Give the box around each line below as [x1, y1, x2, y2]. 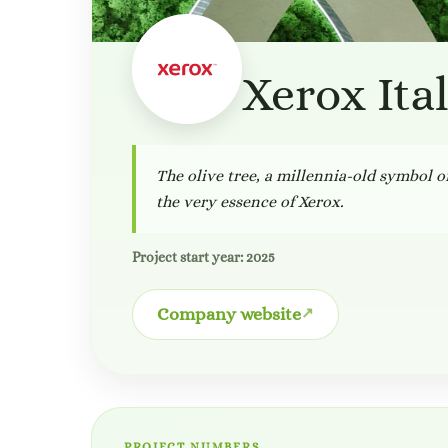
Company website [157, 304, 301, 324]
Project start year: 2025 [132, 249, 275, 265]
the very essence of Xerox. [156, 192, 344, 211]
